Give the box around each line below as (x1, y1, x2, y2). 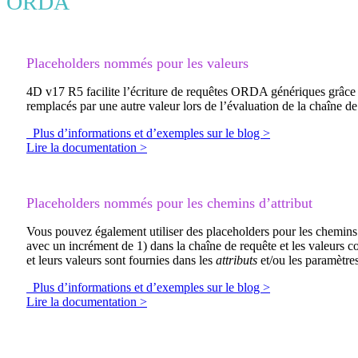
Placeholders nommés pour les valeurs (26, 55, 249, 72)
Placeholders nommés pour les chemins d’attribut (26, 195, 312, 212)
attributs (216, 253, 257, 268)
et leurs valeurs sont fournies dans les (26, 253, 216, 268)
